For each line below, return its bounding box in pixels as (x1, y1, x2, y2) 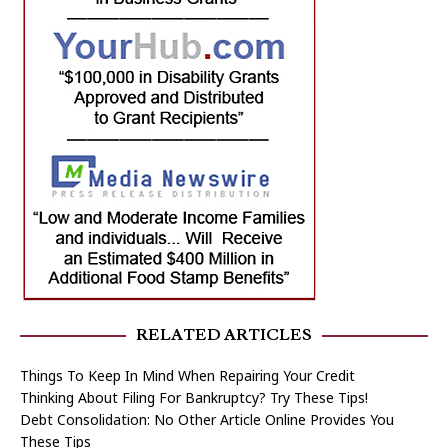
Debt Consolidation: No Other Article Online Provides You (20, 409, 394, 429)
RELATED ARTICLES (136, 324, 312, 345)
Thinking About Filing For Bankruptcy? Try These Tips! (20, 387, 368, 407)
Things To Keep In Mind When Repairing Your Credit (20, 365, 355, 385)
